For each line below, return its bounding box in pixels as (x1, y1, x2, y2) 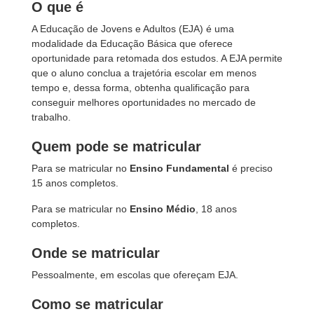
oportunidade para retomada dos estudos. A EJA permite (32, 53, 282, 64)
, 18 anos (196, 203, 237, 214)
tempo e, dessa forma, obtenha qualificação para (32, 82, 250, 93)
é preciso (229, 163, 273, 174)
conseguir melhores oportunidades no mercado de (32, 97, 256, 108)
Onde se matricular (32, 245, 160, 261)
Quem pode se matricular (32, 139, 201, 154)
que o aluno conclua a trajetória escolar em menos (32, 67, 257, 78)
